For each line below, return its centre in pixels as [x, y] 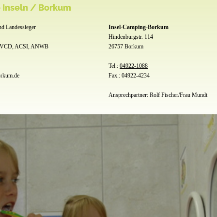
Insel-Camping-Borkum [139, 27]
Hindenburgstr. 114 [131, 37]
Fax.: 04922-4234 [129, 76]
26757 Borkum [126, 46]
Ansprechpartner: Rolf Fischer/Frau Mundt [158, 95]
